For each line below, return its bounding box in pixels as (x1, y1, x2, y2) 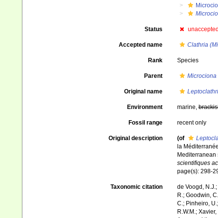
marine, (177, 104, 199, 110)
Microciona (187, 73, 217, 79)
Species (177, 57, 199, 64)
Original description (108, 135, 163, 142)
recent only (177, 119, 206, 126)
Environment (127, 104, 163, 110)
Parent (144, 73, 163, 79)
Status (144, 26, 163, 33)
